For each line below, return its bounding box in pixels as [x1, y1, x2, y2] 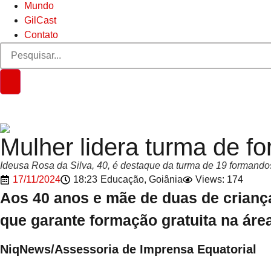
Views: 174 [195, 174, 243, 184]
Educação [100, 174, 144, 184]
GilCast [24, 15, 56, 25]
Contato [24, 30, 58, 40]
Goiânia [149, 174, 183, 184]
